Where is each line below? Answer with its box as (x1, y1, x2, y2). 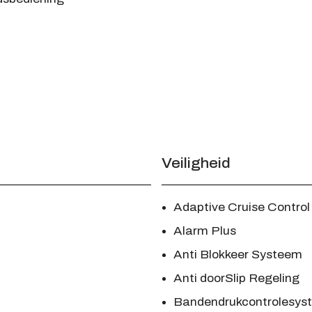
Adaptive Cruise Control (173, 201, 310, 214)
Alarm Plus (173, 225, 236, 237)
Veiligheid (161, 155, 231, 171)
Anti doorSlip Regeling (173, 272, 299, 285)
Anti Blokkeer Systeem (173, 249, 302, 261)
